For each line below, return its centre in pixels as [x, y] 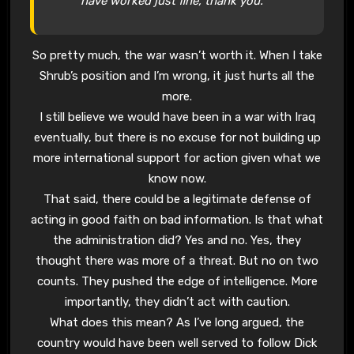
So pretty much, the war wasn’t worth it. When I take [177, 56]
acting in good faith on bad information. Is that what [177, 220]
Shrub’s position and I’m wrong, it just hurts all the [177, 76]
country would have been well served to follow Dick [177, 343]
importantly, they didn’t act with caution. [177, 302]
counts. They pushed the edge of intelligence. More [177, 282]
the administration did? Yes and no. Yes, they [177, 241]
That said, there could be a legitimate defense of [177, 200]
